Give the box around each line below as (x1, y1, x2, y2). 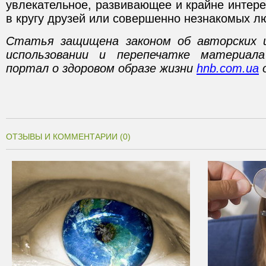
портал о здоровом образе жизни (6, 62, 197, 75)
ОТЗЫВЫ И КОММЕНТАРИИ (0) (6, 132, 131, 141)
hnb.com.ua (197, 62, 259, 75)
